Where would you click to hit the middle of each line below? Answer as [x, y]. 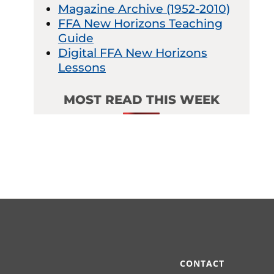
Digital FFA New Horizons [132, 53]
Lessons [82, 67]
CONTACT [202, 264]
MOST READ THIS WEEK [141, 99]
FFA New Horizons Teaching [140, 23]
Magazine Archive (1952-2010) [144, 9]
